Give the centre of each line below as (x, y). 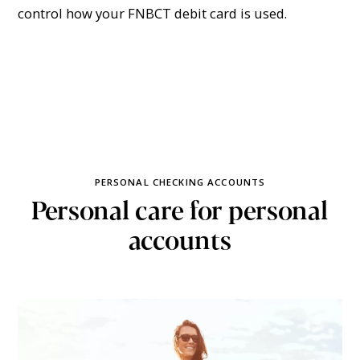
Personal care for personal (180, 209)
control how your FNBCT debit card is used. (153, 13)
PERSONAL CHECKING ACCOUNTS (180, 182)
